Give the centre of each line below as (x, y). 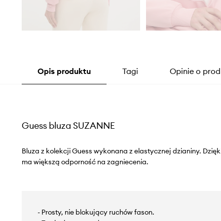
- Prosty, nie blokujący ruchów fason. (96, 212)
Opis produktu (64, 71)
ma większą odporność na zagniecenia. (85, 162)
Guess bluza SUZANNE (68, 126)
